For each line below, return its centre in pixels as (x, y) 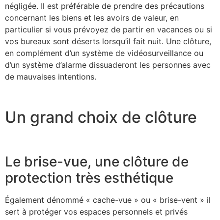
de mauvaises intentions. (52, 76)
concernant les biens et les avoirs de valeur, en (92, 17)
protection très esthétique (91, 178)
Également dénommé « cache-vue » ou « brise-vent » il (108, 200)
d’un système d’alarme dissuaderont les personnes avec (108, 65)
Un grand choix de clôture (103, 117)
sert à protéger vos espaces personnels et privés (96, 211)
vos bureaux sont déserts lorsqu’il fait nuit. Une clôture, (108, 41)
